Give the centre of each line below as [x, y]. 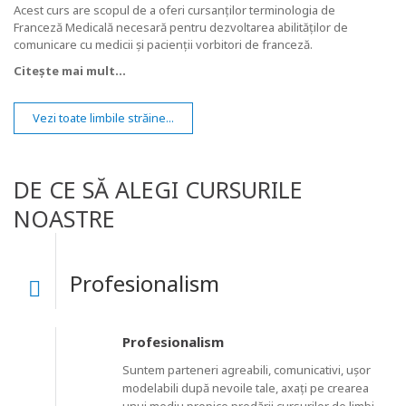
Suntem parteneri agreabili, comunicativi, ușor [246, 370]
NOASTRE [64, 219]
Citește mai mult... [70, 71]
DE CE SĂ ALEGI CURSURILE [158, 190]
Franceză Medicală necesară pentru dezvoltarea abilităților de [181, 28]
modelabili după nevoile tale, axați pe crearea [245, 388]
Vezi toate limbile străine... [103, 118]
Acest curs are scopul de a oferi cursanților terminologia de [174, 10]
